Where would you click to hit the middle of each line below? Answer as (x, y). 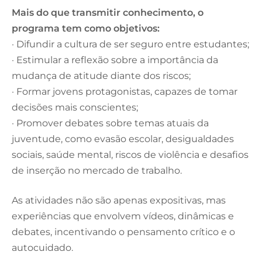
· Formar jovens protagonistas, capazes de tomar (125, 91)
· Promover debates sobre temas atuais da (110, 123)
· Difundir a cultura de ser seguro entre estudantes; (130, 44)
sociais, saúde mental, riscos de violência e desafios (130, 154)
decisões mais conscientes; (75, 107)
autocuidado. (42, 248)
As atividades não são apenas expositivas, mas (119, 201)
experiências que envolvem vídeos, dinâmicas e (123, 216)
